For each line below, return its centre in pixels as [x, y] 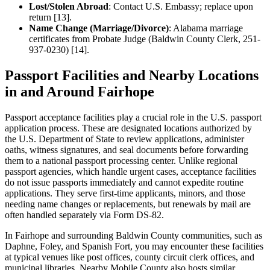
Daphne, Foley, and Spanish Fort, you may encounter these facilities [134, 246]
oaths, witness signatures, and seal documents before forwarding [127, 149]
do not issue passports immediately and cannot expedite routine [124, 182]
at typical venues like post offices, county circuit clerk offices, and [130, 257]
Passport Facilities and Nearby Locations [132, 76]
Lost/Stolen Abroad [69, 7]
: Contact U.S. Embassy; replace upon [181, 7]
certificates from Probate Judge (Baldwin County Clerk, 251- [145, 39]
